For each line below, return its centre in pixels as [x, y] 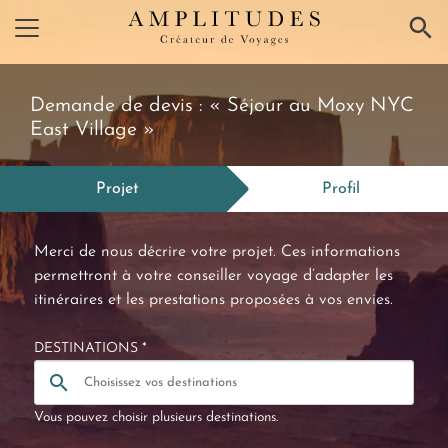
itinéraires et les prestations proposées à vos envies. [213, 300]
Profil [341, 189]
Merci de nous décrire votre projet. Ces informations [217, 252]
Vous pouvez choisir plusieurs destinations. [156, 417]
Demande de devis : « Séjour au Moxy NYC [222, 106]
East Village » [92, 130]
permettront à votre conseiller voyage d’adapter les [213, 276]
